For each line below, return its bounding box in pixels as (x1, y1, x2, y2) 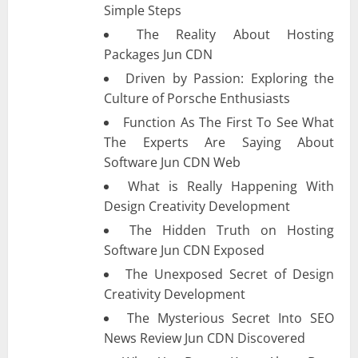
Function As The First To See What (123, 113, 335, 131)
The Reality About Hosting (136, 25, 334, 43)
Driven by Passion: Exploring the (125, 69, 335, 87)
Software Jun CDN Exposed (104, 241, 265, 259)
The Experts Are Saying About (104, 133, 334, 151)
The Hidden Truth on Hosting (129, 221, 334, 239)
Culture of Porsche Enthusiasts (104, 89, 290, 107)
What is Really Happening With (128, 177, 334, 195)
